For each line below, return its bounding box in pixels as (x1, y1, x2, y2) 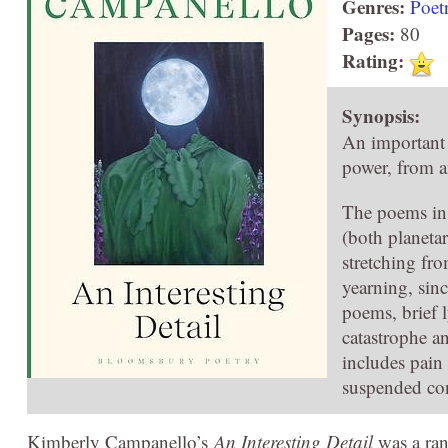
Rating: (342, 47, 404, 74)
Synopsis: (342, 101, 420, 129)
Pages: (342, 20, 395, 47)
